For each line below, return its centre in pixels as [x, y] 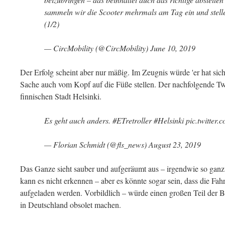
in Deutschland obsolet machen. [71, 205]
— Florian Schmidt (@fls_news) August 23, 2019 [123, 144]
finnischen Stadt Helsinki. [61, 96]
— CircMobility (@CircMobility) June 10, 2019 [120, 48]
